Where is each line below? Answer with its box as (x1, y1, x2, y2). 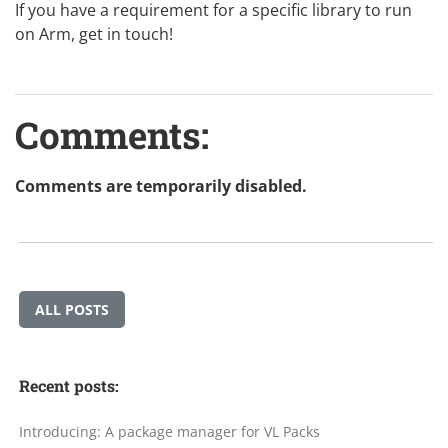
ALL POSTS (35, 299, 109, 319)
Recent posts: (19, 374, 119, 396)
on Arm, (15, 22, 79, 45)
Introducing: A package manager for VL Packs (19, 422, 320, 442)
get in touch (79, 22, 169, 45)
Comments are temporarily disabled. (15, 174, 307, 197)
